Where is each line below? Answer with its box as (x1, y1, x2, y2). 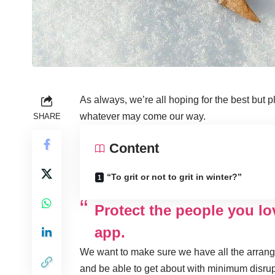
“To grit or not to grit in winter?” (107, 171, 242, 182)
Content (109, 140, 159, 156)
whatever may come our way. (80, 110, 206, 122)
